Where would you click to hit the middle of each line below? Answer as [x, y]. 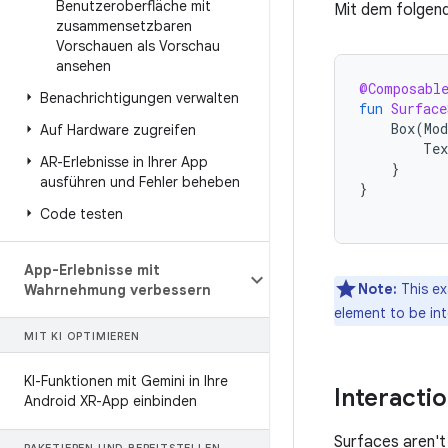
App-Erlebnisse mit [92, 270]
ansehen [83, 66]
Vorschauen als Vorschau [138, 46]
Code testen [81, 214]
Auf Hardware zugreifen [118, 130]
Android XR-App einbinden [110, 401]
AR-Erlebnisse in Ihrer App [124, 162]
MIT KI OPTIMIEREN [82, 336]
